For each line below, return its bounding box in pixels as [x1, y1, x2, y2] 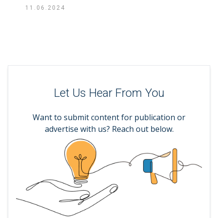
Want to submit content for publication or [33, 112, 185, 123]
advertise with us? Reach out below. [44, 124, 174, 135]
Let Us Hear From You [54, 86, 164, 100]
